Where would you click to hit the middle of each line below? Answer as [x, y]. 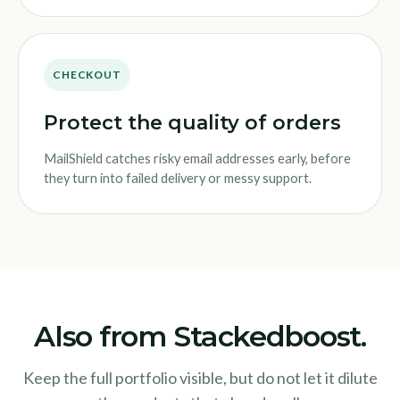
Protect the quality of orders [192, 122]
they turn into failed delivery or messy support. [178, 178]
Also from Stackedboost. [200, 336]
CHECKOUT [87, 74]
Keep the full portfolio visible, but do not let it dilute [200, 377]
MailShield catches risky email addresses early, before [197, 158]
